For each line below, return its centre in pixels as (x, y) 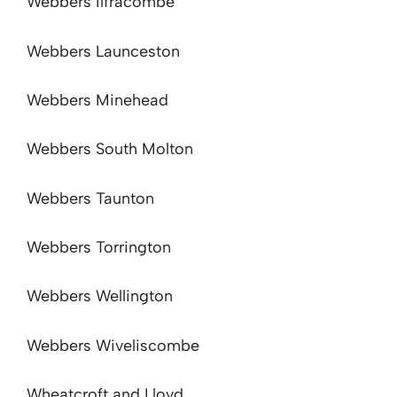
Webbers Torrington (99, 248)
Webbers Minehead (97, 100)
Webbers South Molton (110, 149)
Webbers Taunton (90, 198)
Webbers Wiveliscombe (113, 345)
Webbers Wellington (100, 296)
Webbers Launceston (103, 51)
